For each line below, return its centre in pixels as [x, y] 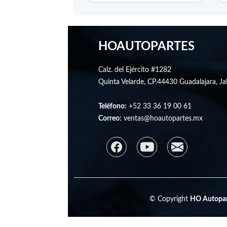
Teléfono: [113, 107]
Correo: [110, 119]
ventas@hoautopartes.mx [162, 119]
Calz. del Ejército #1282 [135, 70]
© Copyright [170, 199]
